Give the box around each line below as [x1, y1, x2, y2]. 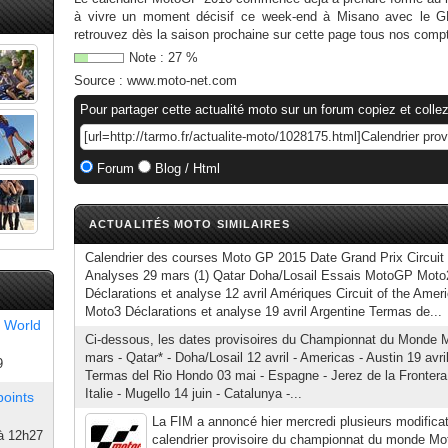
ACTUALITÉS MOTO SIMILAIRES [89, 218, 290, 230]
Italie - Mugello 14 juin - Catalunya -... [85, 386, 302, 401]
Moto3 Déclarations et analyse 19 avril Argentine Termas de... [85, 304, 442, 319]
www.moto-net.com [127, 73, 237, 88]
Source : [74, 73, 127, 88]
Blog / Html [151, 161, 220, 176]
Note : [129, 50, 168, 65]
